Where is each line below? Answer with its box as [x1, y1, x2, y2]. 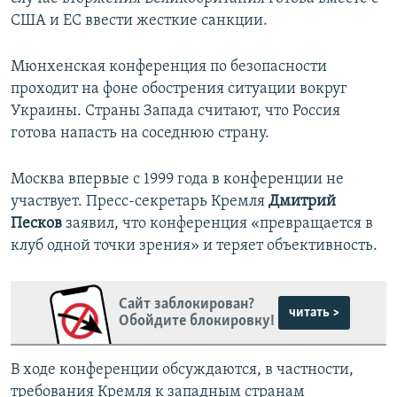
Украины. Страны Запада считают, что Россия [11, 103, 340, 121]
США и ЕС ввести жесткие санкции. [11, 12, 268, 30]
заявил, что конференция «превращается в [62, 215, 373, 233]
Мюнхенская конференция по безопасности [11, 58, 327, 76]
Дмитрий [269, 193, 336, 211]
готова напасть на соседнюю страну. [11, 125, 269, 143]
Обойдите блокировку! [118, 312, 275, 330]
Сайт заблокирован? [118, 295, 254, 313]
